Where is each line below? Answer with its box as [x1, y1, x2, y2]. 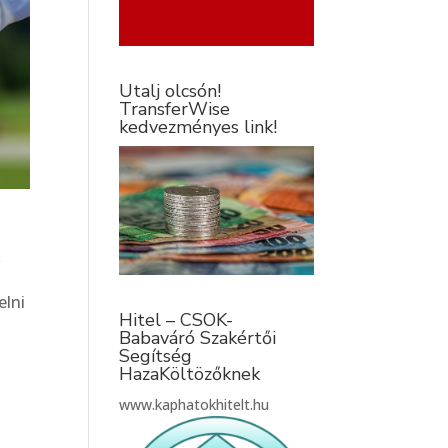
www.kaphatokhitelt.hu [119, 395, 270, 415]
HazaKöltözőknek [119, 362, 261, 387]
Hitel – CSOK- [119, 308, 234, 333]
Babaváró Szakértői [119, 326, 277, 351]
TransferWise [119, 97, 231, 121]
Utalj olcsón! [119, 79, 222, 103]
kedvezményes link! [119, 115, 278, 139]
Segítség [119, 344, 193, 369]
